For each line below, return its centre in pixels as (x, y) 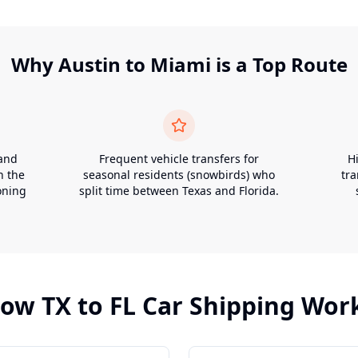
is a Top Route (279, 64)
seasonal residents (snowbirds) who (179, 175)
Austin (89, 64)
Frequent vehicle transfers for (179, 159)
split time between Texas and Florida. (179, 191)
